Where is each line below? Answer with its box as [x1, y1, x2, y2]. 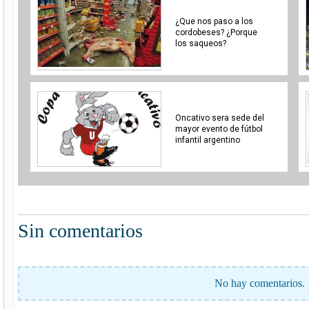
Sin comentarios [18, 219, 143, 241]
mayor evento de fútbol [175, 123, 263, 134]
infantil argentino [175, 134, 240, 145]
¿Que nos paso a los [175, 16, 253, 26]
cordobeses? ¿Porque [175, 27, 257, 37]
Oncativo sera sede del [175, 112, 264, 123]
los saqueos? [175, 38, 226, 48]
